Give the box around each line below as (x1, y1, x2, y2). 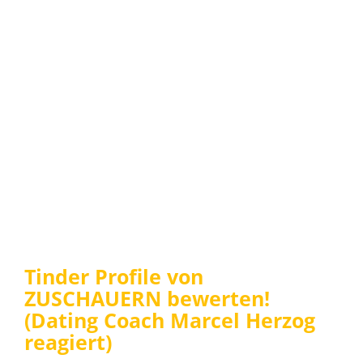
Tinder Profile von (24, 262, 203, 290)
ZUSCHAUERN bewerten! (24, 284, 270, 312)
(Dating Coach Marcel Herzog (24, 305, 315, 334)
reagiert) (24, 327, 112, 356)
